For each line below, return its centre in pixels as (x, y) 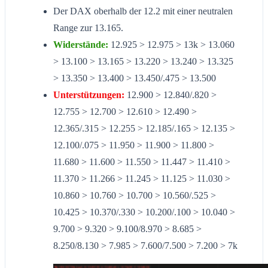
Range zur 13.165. (88, 28)
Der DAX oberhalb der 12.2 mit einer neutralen (143, 11)
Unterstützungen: (90, 95)
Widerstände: (81, 45)
